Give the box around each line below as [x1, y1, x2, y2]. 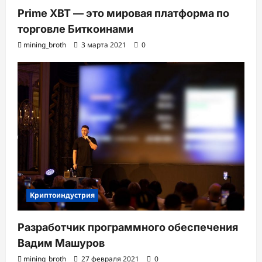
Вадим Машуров [18, 237, 105, 250]
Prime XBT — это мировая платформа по [18, 7, 229, 20]
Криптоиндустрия [30, 190, 95, 201]
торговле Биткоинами [18, 23, 133, 36]
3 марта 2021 [80, 40, 128, 50]
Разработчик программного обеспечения [18, 221, 238, 234]
